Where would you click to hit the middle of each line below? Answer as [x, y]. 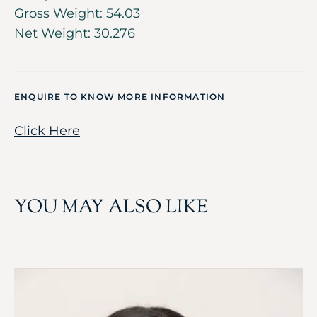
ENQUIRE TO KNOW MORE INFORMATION [120, 96]
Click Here [47, 131]
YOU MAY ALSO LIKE [111, 207]
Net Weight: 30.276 [75, 33]
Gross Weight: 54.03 [77, 13]
